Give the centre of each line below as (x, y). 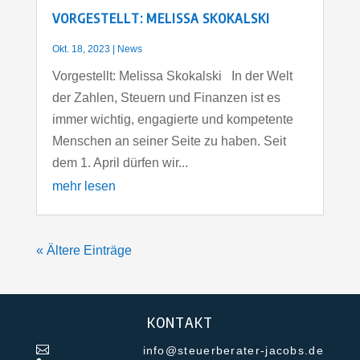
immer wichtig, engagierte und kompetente (172, 120)
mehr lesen (84, 186)
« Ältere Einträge (84, 251)
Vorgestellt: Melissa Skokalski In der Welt (172, 76)
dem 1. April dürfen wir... (120, 163)
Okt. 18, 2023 (81, 49)
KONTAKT (180, 323)
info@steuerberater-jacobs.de (233, 351)
